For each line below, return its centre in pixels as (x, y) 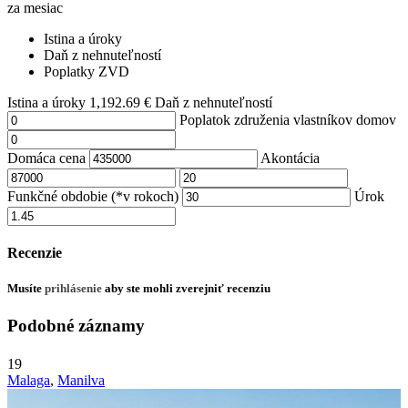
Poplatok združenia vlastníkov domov (288, 119)
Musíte (26, 289)
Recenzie (35, 253)
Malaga (29, 380)
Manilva (81, 380)
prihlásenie (73, 289)
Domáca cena (46, 158)
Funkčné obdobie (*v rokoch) (93, 196)
